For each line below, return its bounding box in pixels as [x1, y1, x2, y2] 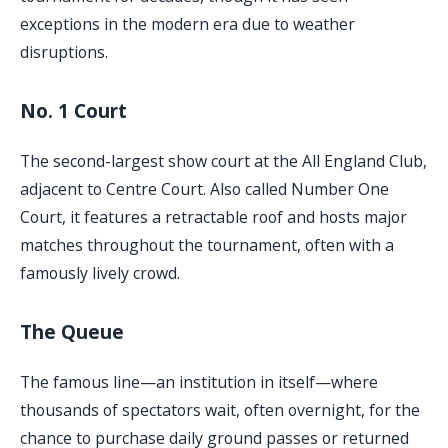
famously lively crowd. [20, 262, 180, 285]
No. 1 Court [20, 98, 127, 125]
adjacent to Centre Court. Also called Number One [20, 178, 389, 201]
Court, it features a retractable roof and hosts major [20, 206, 407, 229]
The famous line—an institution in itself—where [20, 371, 378, 394]
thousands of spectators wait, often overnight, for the [20, 399, 420, 422]
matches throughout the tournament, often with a [20, 234, 394, 257]
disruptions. [20, 41, 108, 64]
